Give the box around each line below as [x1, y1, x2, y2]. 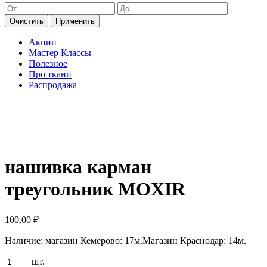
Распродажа [29, 80, 77, 91]
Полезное [29, 58, 67, 69]
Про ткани [29, 69, 72, 80]
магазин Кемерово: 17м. [45, 235, 142, 246]
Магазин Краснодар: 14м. [142, 235, 246, 246]
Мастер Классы [29, 48, 91, 58]
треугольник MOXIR [5, 178, 185, 200]
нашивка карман [5, 156, 151, 178]
